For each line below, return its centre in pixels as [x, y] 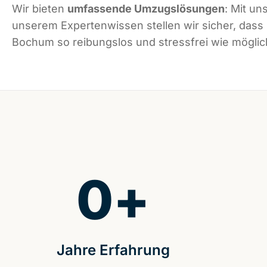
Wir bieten [40, 9]
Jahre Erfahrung [113, 250]
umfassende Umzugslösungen [146, 9]
